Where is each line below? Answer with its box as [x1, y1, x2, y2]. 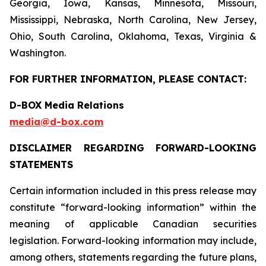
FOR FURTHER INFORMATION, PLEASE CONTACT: [9, 73, 246, 85]
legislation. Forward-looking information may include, [9, 235, 256, 246]
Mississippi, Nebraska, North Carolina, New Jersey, [9, 14, 256, 26]
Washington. [9, 47, 66, 59]
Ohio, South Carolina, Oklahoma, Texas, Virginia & [9, 30, 256, 42]
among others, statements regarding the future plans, [9, 251, 256, 263]
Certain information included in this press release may [9, 185, 256, 197]
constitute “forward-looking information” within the [9, 201, 256, 213]
